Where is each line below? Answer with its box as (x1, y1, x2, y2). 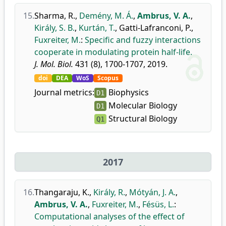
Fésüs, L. (142, 199, 174, 210)
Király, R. (93, 187, 125, 198)
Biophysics (106, 87, 149, 98)
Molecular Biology (106, 100, 177, 111)
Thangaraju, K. (34, 187, 89, 198)
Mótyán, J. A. (129, 187, 176, 198)
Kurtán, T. (79, 22, 115, 33)
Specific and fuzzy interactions (85, 34, 201, 45)
